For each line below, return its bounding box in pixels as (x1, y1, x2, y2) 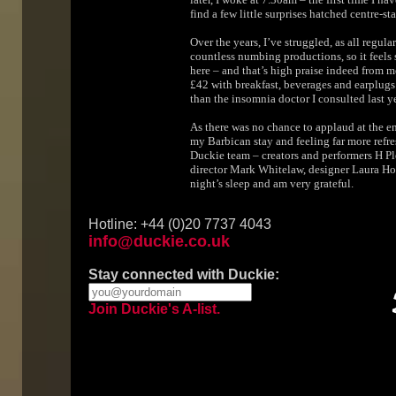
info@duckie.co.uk (88, 232, 230, 250)
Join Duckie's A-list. (88, 301, 220, 316)
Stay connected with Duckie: (88, 267, 279, 282)
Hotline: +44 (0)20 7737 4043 (88, 217, 271, 232)
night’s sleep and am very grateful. (190, 177, 354, 190)
